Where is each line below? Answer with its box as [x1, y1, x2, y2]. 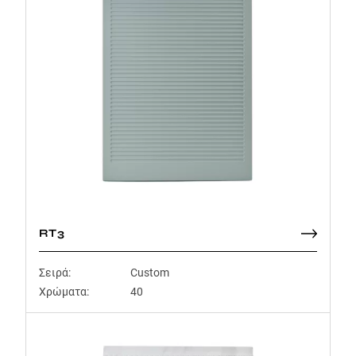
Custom [130, 266, 169, 279]
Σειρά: [39, 266, 71, 279]
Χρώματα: [39, 285, 89, 298]
